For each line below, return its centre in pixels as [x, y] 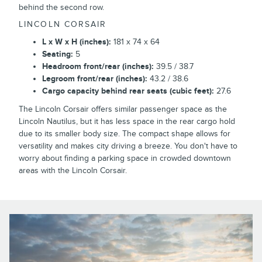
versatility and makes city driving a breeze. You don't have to [128, 146]
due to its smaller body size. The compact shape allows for [125, 133]
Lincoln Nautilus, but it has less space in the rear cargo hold [127, 121]
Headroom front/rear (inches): [98, 66]
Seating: [58, 54]
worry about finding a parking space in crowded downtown [125, 158]
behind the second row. [61, 7]
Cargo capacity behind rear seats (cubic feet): [128, 91]
